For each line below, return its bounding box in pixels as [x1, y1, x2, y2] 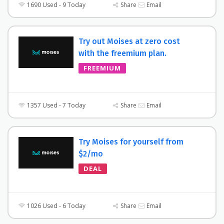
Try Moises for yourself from [78, 137, 183, 146]
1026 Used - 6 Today [25, 201, 86, 210]
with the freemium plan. [78, 48, 166, 58]
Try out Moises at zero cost [78, 36, 180, 46]
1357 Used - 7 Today [25, 101, 86, 109]
